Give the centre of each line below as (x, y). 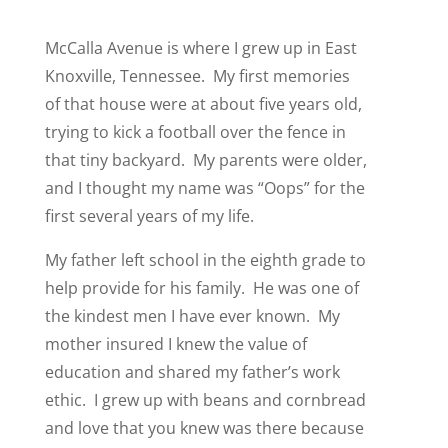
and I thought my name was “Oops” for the (204, 187)
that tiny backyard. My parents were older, (205, 159)
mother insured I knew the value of (175, 343)
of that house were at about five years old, (203, 103)
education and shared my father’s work (192, 371)
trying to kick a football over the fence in (195, 131)
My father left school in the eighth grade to (205, 259)
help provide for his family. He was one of (201, 287)
